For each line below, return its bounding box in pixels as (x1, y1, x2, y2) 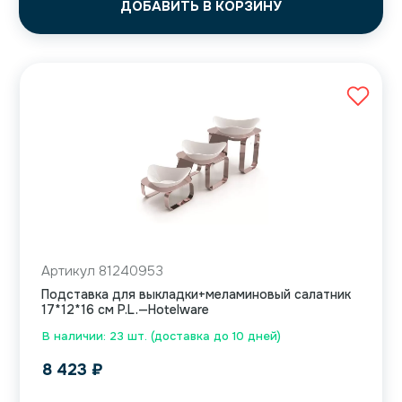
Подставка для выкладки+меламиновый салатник (41, 286, 351, 303)
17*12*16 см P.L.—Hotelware (41, 301, 209, 319)
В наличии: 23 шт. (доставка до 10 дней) (42, 328, 281, 345)
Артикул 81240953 (41, 262, 163, 281)
